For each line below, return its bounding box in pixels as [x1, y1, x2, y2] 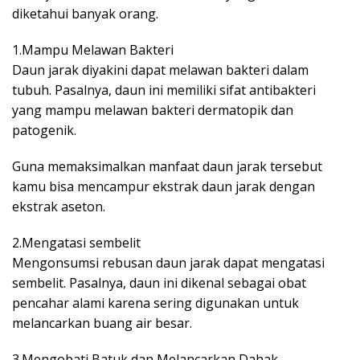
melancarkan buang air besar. [12, 313, 192, 332]
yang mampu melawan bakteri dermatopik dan [12, 100, 293, 119]
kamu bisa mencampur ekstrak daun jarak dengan [12, 177, 315, 195]
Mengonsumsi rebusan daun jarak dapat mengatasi [12, 253, 325, 272]
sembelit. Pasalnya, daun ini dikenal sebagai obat [12, 273, 306, 292]
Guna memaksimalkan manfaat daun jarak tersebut [12, 157, 322, 175]
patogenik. [12, 121, 76, 139]
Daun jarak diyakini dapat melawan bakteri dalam [12, 60, 309, 79]
